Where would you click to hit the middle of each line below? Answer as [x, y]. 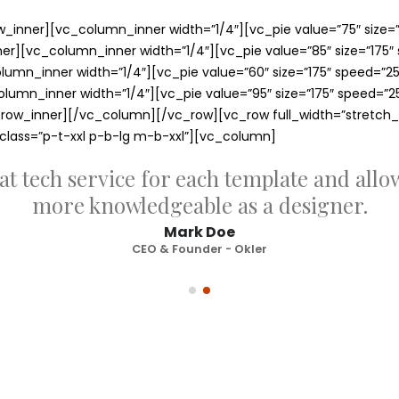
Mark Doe [199, 232]
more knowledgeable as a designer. [199, 204]
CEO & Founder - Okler [199, 248]
